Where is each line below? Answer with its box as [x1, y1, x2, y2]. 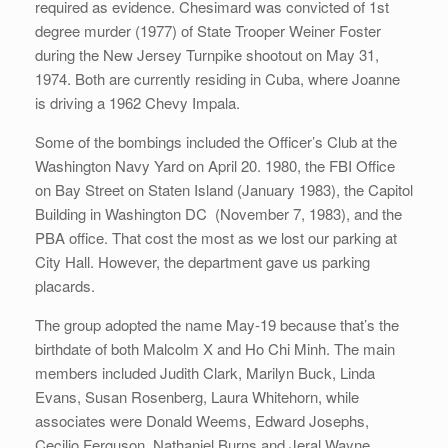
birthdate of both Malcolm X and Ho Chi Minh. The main [35, 338, 395, 360]
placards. [35, 275, 95, 297]
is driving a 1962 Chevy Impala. [35, 92, 240, 114]
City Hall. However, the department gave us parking [35, 251, 370, 273]
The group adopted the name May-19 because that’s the [35, 314, 399, 336]
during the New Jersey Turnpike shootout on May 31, [35, 44, 379, 66]
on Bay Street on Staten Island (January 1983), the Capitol [35, 179, 413, 201]
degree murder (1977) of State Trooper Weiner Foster [35, 20, 381, 42]
